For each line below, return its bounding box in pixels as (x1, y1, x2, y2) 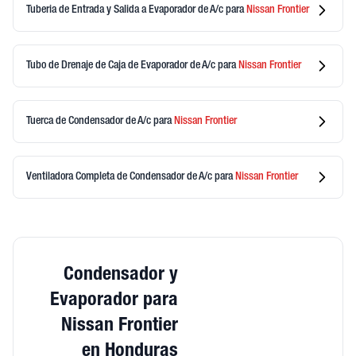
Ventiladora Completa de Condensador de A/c (26, 171, 215, 183)
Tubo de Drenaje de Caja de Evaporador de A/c (26, 60, 218, 72)
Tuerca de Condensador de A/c (26, 115, 153, 127)
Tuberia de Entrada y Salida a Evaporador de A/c (26, 4, 226, 16)
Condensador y (64, 266, 178, 285)
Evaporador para (50, 292, 178, 311)
